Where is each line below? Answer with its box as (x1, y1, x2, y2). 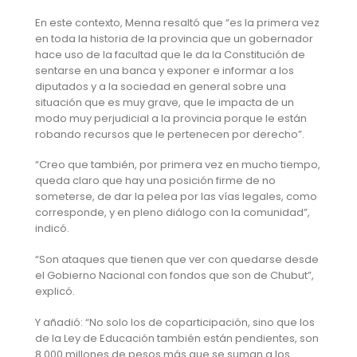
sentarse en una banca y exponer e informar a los (34, 62, 294, 78)
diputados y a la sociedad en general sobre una (34, 78, 286, 94)
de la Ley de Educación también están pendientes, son (34, 330, 319, 346)
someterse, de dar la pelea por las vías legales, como (34, 189, 317, 205)
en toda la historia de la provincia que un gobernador (34, 30, 313, 46)
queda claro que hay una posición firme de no (34, 173, 276, 189)
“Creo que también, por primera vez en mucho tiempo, (34, 157, 320, 173)
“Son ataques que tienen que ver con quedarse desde (34, 252, 319, 268)
